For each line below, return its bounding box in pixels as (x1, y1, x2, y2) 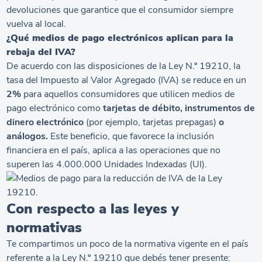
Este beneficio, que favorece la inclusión (48, 129, 215, 143)
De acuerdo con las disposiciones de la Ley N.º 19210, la (6, 59, 241, 73)
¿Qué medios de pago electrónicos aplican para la (6, 31, 234, 44)
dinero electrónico (6, 115, 84, 129)
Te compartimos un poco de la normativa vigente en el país (6, 237, 249, 250)
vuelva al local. (6, 17, 67, 30)
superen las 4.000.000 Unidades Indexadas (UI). (6, 157, 208, 171)
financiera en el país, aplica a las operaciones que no (6, 143, 221, 157)
